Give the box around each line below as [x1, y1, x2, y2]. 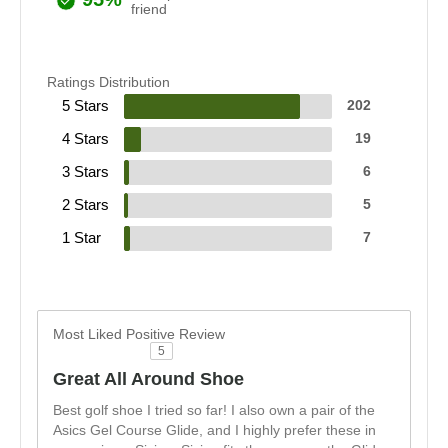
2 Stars [62, 195, 109, 213]
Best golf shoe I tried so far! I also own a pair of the [53, 402, 375, 418]
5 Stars [62, 96, 109, 114]
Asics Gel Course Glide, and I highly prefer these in [53, 422, 376, 438]
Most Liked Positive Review [53, 325, 225, 342]
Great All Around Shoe [53, 368, 244, 389]
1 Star [62, 228, 101, 246]
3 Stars [62, 162, 109, 180]
